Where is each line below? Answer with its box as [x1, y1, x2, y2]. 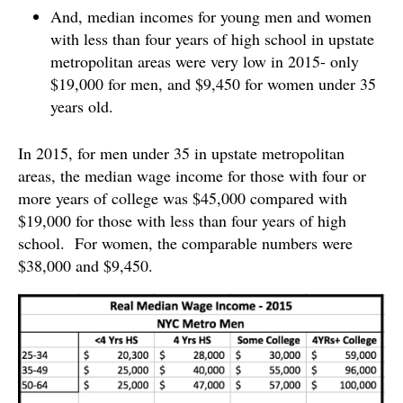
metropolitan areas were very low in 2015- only [50, 49, 359, 72]
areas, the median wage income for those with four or [18, 164, 366, 186]
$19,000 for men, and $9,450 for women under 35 [50, 72, 376, 94]
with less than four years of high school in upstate [50, 27, 374, 49]
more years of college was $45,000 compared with [18, 186, 347, 209]
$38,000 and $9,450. [18, 254, 153, 276]
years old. [50, 94, 113, 117]
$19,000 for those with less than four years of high [18, 209, 346, 231]
